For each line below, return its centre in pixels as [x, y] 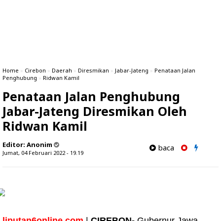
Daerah [62, 70]
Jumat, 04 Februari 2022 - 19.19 [43, 153]
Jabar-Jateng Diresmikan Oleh [95, 111]
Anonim [39, 145]
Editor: [15, 145]
